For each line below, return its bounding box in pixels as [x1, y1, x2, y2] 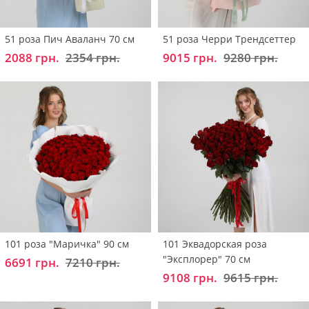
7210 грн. [66, 254, 120, 270]
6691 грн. [5, 254, 59, 270]
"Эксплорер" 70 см [163, 252, 250, 266]
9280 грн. [223, 49, 278, 66]
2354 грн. [66, 49, 120, 66]
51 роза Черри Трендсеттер [163, 32, 296, 46]
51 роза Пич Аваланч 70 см [5, 32, 134, 46]
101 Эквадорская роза [163, 237, 267, 250]
